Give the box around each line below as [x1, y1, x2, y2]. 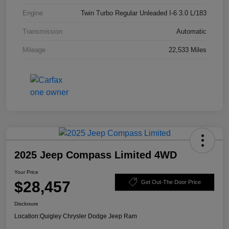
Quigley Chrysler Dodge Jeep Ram [40, 213, 137, 220]
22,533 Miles [169, 46, 207, 54]
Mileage [22, 46, 45, 54]
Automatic [176, 28, 207, 36]
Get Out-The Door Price [141, 178, 201, 185]
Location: [14, 213, 40, 220]
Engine [22, 9, 43, 17]
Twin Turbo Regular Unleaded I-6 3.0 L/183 [81, 9, 207, 17]
